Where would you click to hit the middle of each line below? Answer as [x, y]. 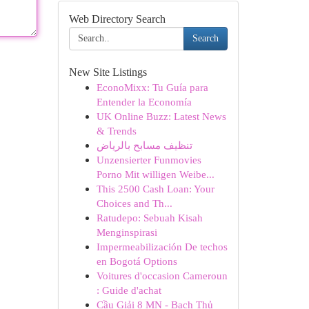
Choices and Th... [134, 203]
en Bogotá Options [137, 261]
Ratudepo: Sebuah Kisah [149, 218]
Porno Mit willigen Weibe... [155, 174]
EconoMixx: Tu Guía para [152, 87]
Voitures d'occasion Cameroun [162, 276]
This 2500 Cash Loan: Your [155, 189]
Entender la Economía [144, 102]
